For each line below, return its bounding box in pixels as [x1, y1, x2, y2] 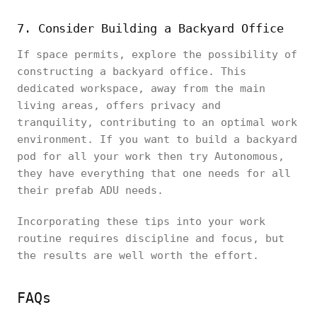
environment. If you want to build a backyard [17, 133, 297, 146]
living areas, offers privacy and [17, 99, 221, 112]
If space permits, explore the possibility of [17, 48, 297, 61]
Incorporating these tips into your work [17, 215, 265, 228]
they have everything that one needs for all [17, 167, 291, 180]
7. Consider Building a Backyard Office [17, 21, 284, 35]
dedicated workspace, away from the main [17, 82, 265, 95]
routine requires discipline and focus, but [17, 232, 284, 245]
